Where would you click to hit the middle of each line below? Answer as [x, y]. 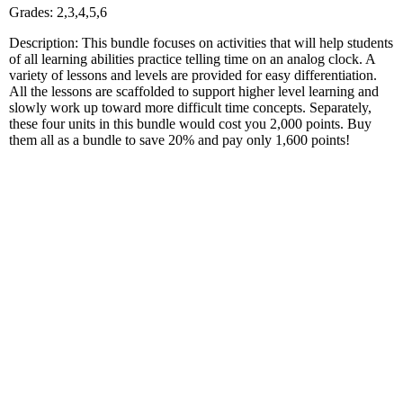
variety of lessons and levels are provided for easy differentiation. [193, 75]
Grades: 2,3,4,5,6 [58, 12]
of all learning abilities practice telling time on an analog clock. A [192, 58]
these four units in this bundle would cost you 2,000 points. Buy [190, 123]
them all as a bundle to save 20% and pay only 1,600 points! [179, 139]
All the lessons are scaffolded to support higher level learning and [194, 91]
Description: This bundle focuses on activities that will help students [201, 42]
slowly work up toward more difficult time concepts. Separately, [190, 107]
